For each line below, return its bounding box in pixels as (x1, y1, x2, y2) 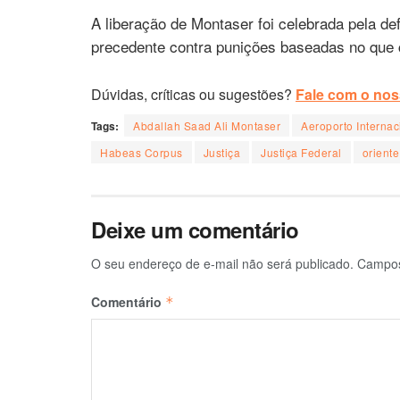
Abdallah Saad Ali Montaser (133, 117, 280, 133)
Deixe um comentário (91, 213, 299, 245)
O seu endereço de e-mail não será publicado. (91, 254, 354, 272)
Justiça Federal (261, 144, 342, 160)
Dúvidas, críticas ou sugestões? (91, 83, 296, 104)
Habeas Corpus (100, 144, 183, 160)
